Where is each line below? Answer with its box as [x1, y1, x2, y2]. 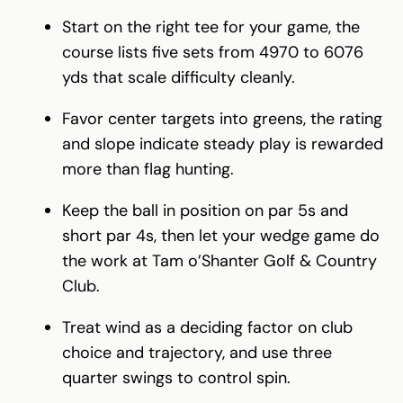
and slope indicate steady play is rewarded [62, 132, 383, 155]
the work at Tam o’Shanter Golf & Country [62, 249, 377, 272]
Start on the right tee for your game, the [62, 15, 360, 38]
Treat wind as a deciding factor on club [62, 316, 353, 338]
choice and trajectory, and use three [62, 341, 332, 363]
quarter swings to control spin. [62, 366, 291, 389]
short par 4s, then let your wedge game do [62, 224, 380, 246]
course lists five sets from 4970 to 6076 [62, 40, 363, 63]
